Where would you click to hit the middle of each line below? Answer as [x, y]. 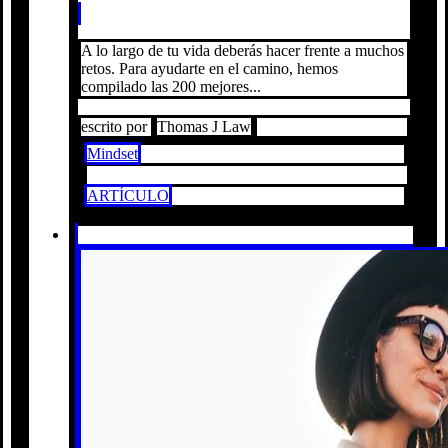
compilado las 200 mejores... [171, 86]
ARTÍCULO [128, 195]
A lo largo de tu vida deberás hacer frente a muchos [242, 50]
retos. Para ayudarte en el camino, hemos [209, 68]
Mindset [112, 153]
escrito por [116, 126]
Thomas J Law [204, 126]
